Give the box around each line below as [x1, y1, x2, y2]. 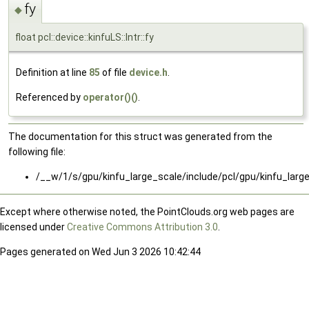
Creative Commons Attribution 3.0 [67, 221, 218, 233]
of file [100, 67, 129, 79]
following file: [8, 146, 66, 158]
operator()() [83, 92, 138, 103]
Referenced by [16, 92, 83, 103]
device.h [129, 67, 168, 79]
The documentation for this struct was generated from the [8, 131, 272, 143]
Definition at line [16, 67, 89, 79]
